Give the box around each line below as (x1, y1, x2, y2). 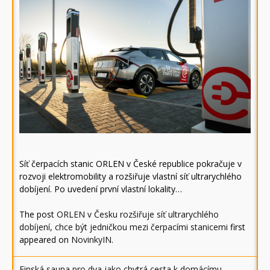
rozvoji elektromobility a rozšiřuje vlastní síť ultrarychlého (19, 170, 242, 182)
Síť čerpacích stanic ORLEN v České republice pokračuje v (19, 157, 242, 169)
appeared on (19, 233, 71, 245)
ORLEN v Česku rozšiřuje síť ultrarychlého (57, 208, 219, 220)
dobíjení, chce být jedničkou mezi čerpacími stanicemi (19, 221, 228, 233)
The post (19, 208, 57, 220)
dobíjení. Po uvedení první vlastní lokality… (19, 183, 182, 195)
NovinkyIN (71, 233, 111, 245)
